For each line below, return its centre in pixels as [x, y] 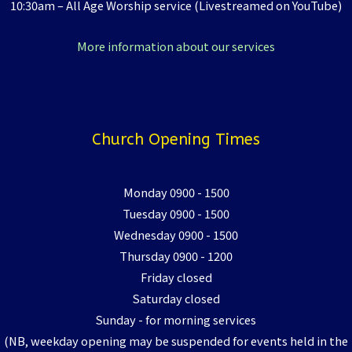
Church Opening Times [176, 139]
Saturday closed [176, 298]
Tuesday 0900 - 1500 [176, 213]
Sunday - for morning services [176, 319]
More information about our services [176, 46]
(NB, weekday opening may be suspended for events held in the [176, 340]
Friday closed [176, 277]
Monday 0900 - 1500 [176, 192]
